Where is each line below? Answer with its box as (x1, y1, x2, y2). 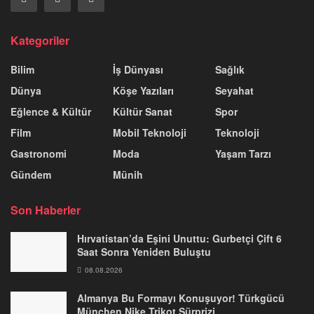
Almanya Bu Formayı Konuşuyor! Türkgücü (77, 291, 285, 306)
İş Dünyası (113, 62, 163, 77)
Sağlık (215, 62, 245, 77)
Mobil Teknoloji (113, 125, 186, 140)
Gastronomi (11, 146, 67, 161)
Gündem (11, 168, 51, 182)
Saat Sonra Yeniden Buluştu (77, 245, 211, 259)
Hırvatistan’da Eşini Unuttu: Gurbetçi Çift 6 (77, 231, 282, 246)
